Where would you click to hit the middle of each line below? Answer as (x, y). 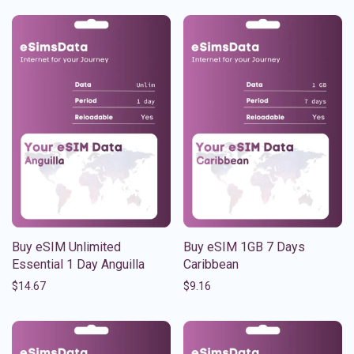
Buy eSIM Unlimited (66, 247)
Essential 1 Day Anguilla (78, 264)
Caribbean (211, 264)
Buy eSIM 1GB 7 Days (244, 247)
